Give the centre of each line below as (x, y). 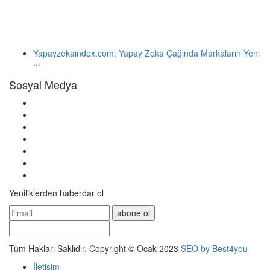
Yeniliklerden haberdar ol (56, 193)
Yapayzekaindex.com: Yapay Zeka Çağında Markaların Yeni (146, 53)
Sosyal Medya (43, 84)
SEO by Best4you (214, 248)
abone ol (133, 212)
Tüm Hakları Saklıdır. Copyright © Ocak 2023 (95, 248)
